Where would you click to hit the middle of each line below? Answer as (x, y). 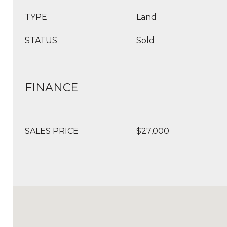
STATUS (41, 40)
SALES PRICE (52, 131)
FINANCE (51, 87)
